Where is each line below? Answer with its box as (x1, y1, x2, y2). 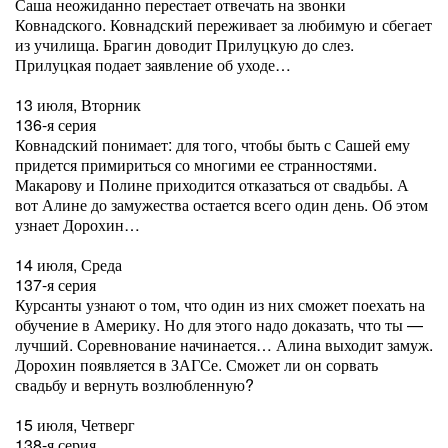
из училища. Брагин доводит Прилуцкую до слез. (15, 33, 354, 56)
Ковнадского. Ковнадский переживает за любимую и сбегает (15, 13, 432, 36)
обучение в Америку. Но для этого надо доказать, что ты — (15, 313, 423, 336)
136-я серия (15, 113, 96, 136)
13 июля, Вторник (15, 93, 141, 116)
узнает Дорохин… (15, 213, 140, 236)
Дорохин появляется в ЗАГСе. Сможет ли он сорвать (15, 353, 378, 376)
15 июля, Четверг (15, 413, 135, 436)
